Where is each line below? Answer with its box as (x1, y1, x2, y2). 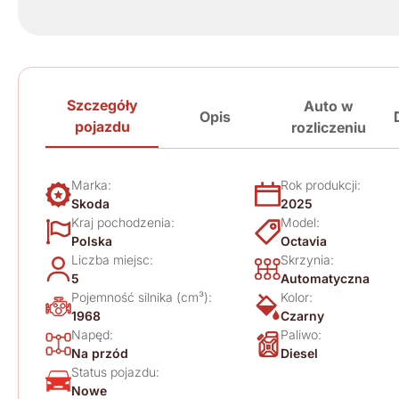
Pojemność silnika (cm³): (71, 289, 212, 305)
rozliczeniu (290, 118, 366, 136)
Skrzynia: (281, 252, 334, 267)
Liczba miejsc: (71, 252, 153, 267)
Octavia (281, 233, 327, 248)
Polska (71, 233, 112, 248)
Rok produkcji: (281, 177, 361, 192)
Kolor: (281, 289, 313, 305)
